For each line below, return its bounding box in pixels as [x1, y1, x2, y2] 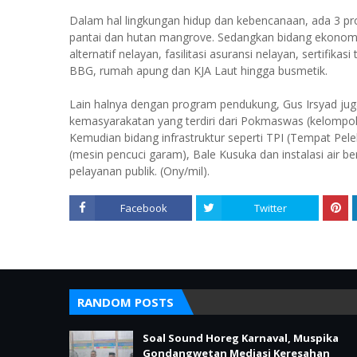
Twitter [253, 201, 287, 215]
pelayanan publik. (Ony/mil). [69, 163, 210, 178]
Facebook [120, 201, 167, 215]
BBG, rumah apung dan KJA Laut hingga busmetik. [69, 63, 328, 78]
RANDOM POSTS [77, 294, 174, 310]
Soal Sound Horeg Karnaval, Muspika [143, 331, 339, 345]
